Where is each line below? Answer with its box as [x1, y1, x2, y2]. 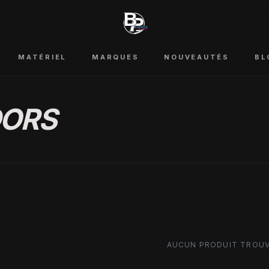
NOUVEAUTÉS [164, 53, 229, 61]
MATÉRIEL [18, 53, 67, 61]
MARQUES [92, 53, 139, 61]
